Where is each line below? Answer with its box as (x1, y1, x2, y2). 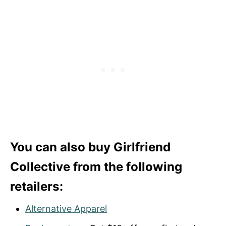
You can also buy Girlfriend (10, 139, 171, 154)
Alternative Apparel (25, 203, 107, 214)
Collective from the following (10, 159, 182, 174)
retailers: (10, 179, 63, 194)
